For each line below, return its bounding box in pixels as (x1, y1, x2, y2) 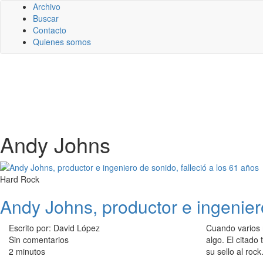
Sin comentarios (9, 234, 69, 245)
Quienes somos (33, 36, 91, 48)
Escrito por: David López (9, 222, 100, 234)
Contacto (33, 24, 66, 36)
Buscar (33, 12, 59, 24)
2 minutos (9, 245, 45, 257)
